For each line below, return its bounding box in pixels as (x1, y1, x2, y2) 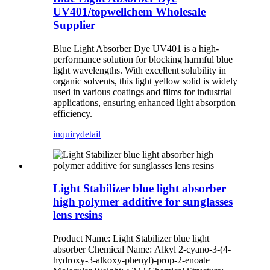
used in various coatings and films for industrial (53, 86, 232, 97)
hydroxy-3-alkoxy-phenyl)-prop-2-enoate (53, 255, 210, 266)
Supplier (53, 18, 95, 31)
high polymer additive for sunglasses (53, 195, 233, 209)
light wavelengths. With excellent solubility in (53, 64, 226, 75)
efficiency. (53, 108, 92, 119)
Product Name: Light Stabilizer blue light (53, 233, 209, 244)
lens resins (53, 209, 102, 222)
